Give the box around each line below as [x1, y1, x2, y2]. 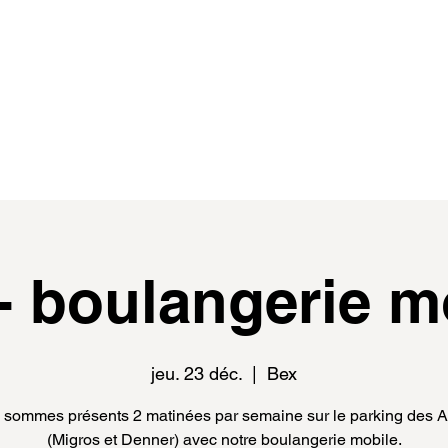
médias [342, 154, 394, 173]
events [67, 154, 114, 173]
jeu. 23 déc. [151, 363, 242, 385]
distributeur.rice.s [168, 154, 288, 173]
